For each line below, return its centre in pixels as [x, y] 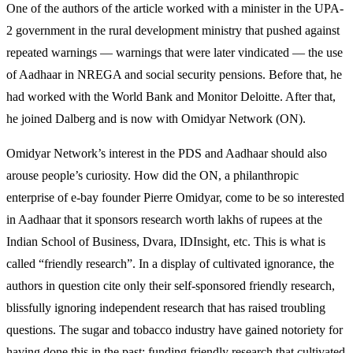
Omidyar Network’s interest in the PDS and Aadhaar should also [167, 154]
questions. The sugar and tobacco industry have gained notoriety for [175, 330]
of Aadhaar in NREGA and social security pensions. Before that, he [174, 75]
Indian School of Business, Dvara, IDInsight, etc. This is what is [166, 242]
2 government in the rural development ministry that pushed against [173, 31]
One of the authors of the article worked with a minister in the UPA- [175, 9]
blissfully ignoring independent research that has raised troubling [166, 308]
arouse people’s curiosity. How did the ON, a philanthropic [152, 176]
